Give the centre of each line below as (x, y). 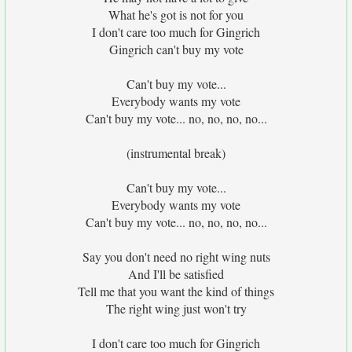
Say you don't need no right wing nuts (176, 257)
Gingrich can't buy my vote (176, 49)
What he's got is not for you (176, 15)
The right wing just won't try (176, 308)
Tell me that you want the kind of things (176, 291)
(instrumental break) (176, 153)
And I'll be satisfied (176, 274)
